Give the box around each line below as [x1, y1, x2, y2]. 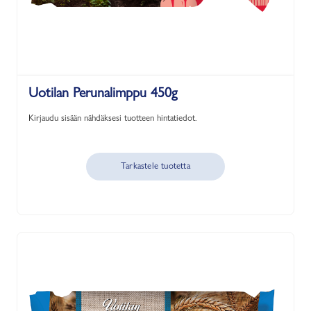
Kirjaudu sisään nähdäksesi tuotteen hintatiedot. [28, 112, 197, 123]
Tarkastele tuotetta [121, 160, 190, 171]
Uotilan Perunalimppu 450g [28, 84, 177, 101]
